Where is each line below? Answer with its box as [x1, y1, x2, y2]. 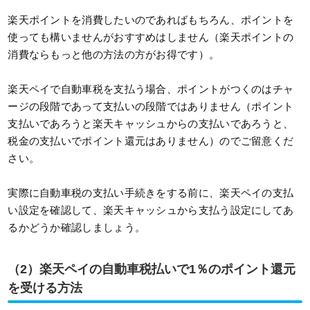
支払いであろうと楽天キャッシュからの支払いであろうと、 [8, 118, 294, 130]
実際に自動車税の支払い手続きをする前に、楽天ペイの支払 [8, 187, 294, 199]
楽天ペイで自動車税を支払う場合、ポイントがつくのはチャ [8, 83, 294, 95]
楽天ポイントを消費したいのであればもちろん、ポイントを [8, 14, 294, 26]
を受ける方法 [8, 281, 83, 295]
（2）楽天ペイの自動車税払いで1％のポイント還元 [8, 262, 296, 277]
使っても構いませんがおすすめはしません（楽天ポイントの [8, 31, 294, 44]
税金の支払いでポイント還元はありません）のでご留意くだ [8, 135, 294, 147]
